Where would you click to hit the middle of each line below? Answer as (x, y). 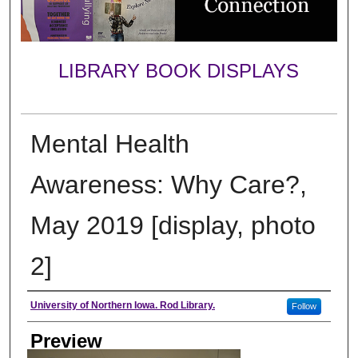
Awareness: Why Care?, (168, 184)
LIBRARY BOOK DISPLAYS (179, 71)
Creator (58, 306)
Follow (304, 306)
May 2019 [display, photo (173, 225)
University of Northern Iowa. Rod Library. (122, 305)
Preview (66, 340)
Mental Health (109, 143)
